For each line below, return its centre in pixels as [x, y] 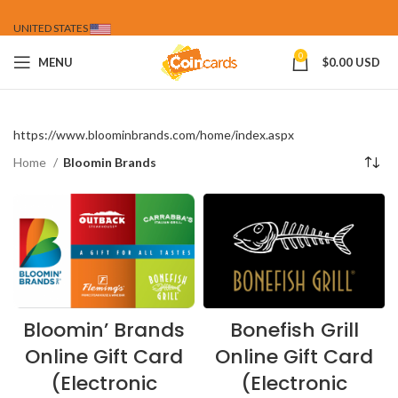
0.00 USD [355, 62]
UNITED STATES [52, 28]
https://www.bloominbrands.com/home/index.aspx [154, 135]
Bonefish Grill [294, 330]
